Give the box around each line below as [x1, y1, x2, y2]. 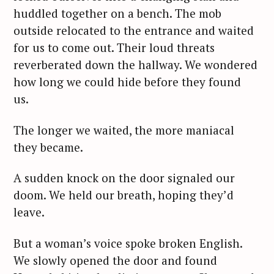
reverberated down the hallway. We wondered [13, 56, 257, 72]
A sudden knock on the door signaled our [13, 170, 235, 186]
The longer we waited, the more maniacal [13, 122, 234, 138]
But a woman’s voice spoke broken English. [13, 235, 242, 251]
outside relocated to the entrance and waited [13, 22, 254, 38]
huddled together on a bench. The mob [13, 5, 221, 21]
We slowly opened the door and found [13, 252, 217, 268]
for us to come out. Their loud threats [13, 39, 215, 55]
